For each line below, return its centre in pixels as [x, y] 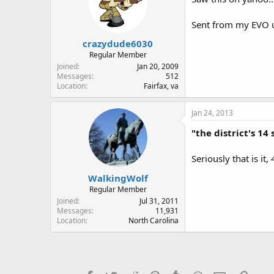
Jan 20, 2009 [158, 66]
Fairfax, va [161, 86]
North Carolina [154, 220]
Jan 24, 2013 [212, 113]
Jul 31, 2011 [159, 201]
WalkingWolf [118, 178]
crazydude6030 [118, 43]
